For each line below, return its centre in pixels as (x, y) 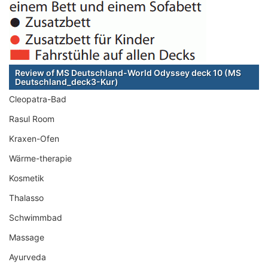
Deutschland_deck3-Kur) (67, 81)
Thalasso (26, 197)
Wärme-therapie (40, 158)
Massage (27, 237)
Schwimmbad (36, 217)
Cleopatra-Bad (38, 99)
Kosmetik (27, 178)
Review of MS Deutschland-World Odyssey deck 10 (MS (128, 72)
